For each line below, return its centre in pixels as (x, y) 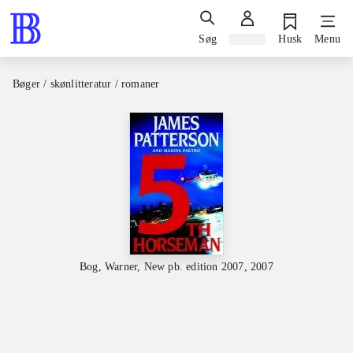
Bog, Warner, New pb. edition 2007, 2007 (176, 267)
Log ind (247, 39)
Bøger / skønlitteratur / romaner (86, 84)
